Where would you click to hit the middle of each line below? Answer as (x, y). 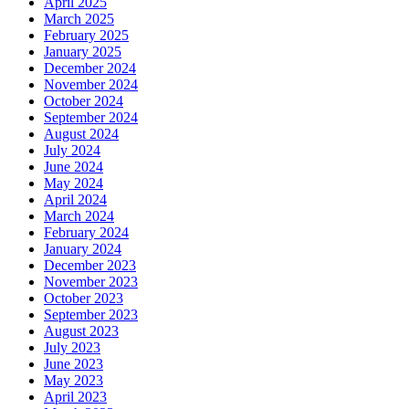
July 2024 (72, 151)
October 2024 (84, 101)
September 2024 (91, 118)
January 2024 (83, 249)
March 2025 (79, 19)
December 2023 (90, 266)
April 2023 (75, 397)
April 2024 (75, 200)
